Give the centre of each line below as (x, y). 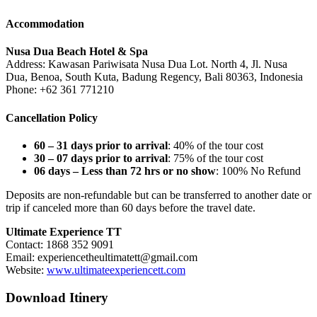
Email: (22, 257)
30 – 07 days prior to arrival (101, 158)
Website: (26, 270)
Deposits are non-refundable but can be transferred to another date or (158, 195)
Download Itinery (57, 297)
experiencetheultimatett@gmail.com (117, 257)
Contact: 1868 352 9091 (60, 244)
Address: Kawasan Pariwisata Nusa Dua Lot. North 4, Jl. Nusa (146, 64)
